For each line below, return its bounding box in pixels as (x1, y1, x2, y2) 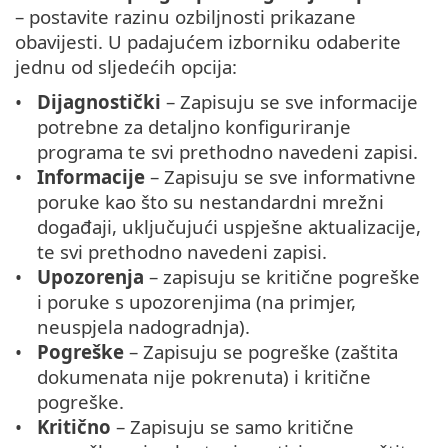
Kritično (37, 414, 112, 440)
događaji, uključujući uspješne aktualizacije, (37, 214, 422, 240)
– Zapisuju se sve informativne (145, 164, 417, 190)
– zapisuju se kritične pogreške (144, 264, 421, 290)
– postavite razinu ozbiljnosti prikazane (15, 4, 356, 30)
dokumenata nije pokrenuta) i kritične (37, 364, 372, 390)
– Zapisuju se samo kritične (111, 414, 355, 440)
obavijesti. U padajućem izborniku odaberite (15, 29, 401, 55)
